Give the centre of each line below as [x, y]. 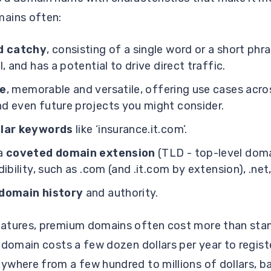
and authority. [121, 193]
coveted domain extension [81, 153]
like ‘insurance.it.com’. [130, 130]
